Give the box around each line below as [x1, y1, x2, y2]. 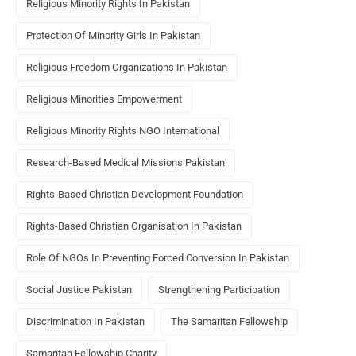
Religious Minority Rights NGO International [26, 125, 219, 137]
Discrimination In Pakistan [26, 315, 145, 328]
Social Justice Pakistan [26, 284, 132, 296]
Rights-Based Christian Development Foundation [26, 188, 243, 201]
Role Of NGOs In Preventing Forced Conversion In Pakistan [26, 252, 289, 265]
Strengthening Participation [158, 284, 280, 296]
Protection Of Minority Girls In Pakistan [26, 29, 200, 42]
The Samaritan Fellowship [171, 315, 288, 328]
